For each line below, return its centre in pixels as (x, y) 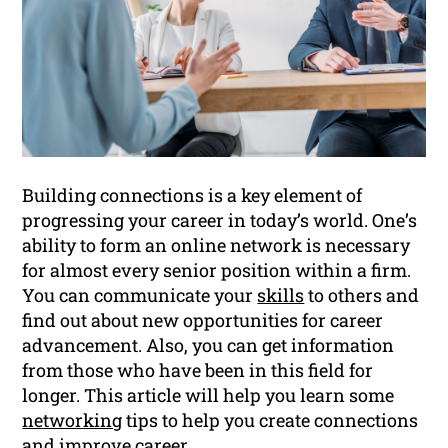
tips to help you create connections (270, 420)
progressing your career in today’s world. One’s (220, 220)
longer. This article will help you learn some (208, 395)
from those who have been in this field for (198, 370)
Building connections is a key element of (192, 195)
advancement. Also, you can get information (208, 345)
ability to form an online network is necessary (216, 245)
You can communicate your (140, 295)
